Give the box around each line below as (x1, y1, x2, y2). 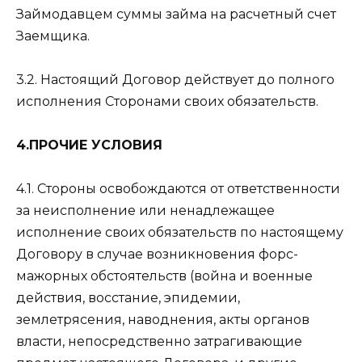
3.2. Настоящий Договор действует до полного (16, 71, 335, 87)
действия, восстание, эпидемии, (16, 290, 240, 306)
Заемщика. (16, 27, 90, 44)
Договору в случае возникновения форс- (16, 246, 298, 263)
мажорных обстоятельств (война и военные (16, 268, 313, 284)
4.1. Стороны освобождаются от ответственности (16, 181, 340, 197)
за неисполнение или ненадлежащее (16, 203, 275, 219)
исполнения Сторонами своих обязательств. (16, 93, 318, 109)
